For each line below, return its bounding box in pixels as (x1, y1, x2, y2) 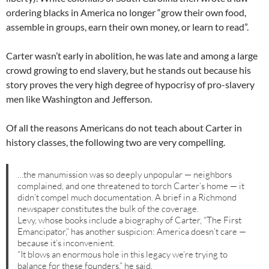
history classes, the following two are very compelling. (6, 136, 225, 148)
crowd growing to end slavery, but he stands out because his (6, 64, 251, 76)
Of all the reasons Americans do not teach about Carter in (6, 122, 242, 134)
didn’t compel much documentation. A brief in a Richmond (17, 192, 237, 204)
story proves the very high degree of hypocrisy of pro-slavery (6, 79, 255, 91)
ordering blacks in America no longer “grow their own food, (6, 7, 246, 19)
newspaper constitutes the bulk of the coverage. (17, 203, 199, 215)
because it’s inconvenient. (17, 237, 115, 249)
